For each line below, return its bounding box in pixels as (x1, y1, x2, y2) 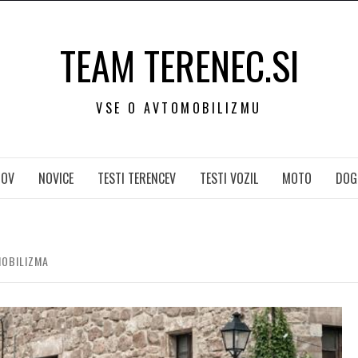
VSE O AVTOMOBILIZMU (96, 98, 262, 117)
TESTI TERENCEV (97, 169, 176, 188)
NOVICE (38, 169, 74, 188)
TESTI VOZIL (199, 169, 258, 188)
